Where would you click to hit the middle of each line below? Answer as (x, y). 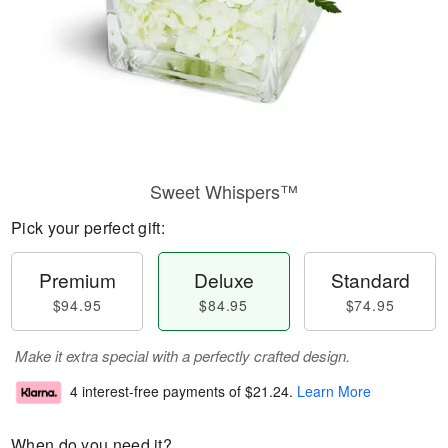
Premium (77, 279)
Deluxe (223, 279)
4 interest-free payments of (157, 391)
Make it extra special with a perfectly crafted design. (182, 355)
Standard (370, 279)
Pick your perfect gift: (88, 227)
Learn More (334, 391)
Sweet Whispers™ (224, 191)
